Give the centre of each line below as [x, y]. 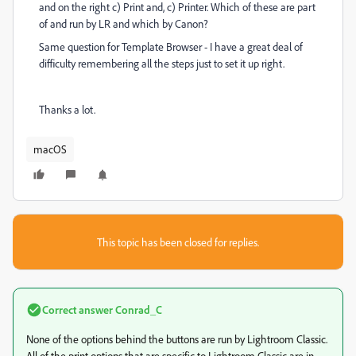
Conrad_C [137, 310]
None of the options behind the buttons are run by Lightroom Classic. [177, 339]
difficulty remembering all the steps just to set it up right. [163, 63]
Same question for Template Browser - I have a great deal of [171, 46]
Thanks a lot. [67, 109]
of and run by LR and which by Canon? [124, 23]
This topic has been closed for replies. [178, 242]
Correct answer [77, 310]
